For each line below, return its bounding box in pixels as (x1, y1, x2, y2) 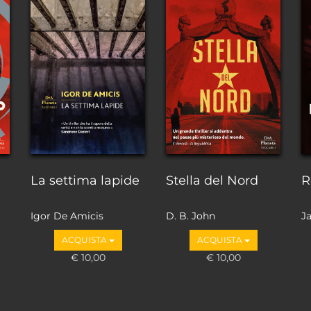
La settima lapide (31, 173, 140, 189)
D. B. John (166, 209, 215, 222)
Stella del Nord (166, 173, 258, 189)
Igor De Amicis (31, 209, 103, 222)
